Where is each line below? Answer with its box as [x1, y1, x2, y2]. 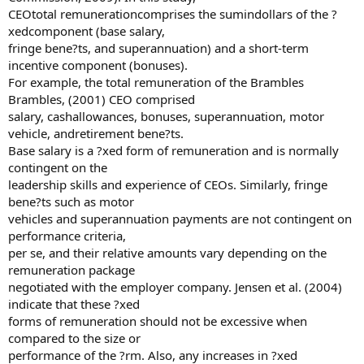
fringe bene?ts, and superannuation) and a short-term [8, 40, 309, 56]
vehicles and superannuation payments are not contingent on [8, 210, 352, 227]
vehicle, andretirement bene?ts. [8, 125, 184, 141]
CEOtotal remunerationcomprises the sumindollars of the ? [8, 6, 337, 22]
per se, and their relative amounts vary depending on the [8, 245, 327, 261]
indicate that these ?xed [8, 296, 140, 312]
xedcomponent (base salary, [8, 23, 165, 39]
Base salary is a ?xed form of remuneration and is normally [8, 142, 339, 158]
